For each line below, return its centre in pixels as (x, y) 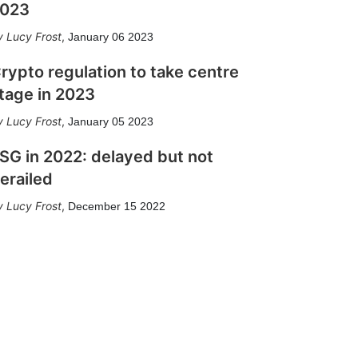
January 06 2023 (111, 37)
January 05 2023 (111, 121)
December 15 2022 (117, 206)
